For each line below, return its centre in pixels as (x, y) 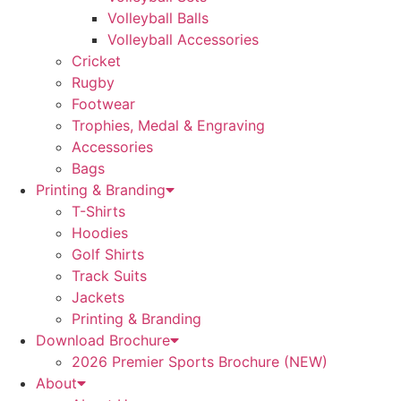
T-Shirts (98, 211)
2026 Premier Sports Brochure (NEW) (200, 362)
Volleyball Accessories (183, 39)
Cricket (96, 61)
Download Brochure (103, 340)
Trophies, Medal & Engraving (168, 125)
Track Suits (109, 276)
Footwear (103, 104)
